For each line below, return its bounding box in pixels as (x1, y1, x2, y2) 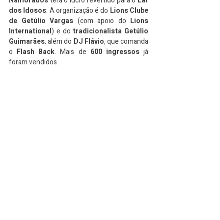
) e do (52, 26, 73, 36)
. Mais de (55, 47, 90, 57)
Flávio (84, 36, 104, 47)
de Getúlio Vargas (9, 16, 73, 26)
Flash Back (17, 47, 55, 57)
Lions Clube (110, 5, 149, 16)
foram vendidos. (9, 57, 58, 67)
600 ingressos (90, 47, 139, 57)
